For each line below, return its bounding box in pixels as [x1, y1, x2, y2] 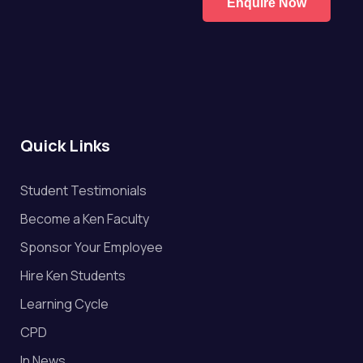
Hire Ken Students [20, 267, 126, 284]
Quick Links [20, 135, 110, 156]
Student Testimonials [20, 181, 147, 199]
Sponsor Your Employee [20, 238, 163, 256]
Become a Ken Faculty [20, 210, 149, 228]
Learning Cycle [20, 295, 109, 313]
